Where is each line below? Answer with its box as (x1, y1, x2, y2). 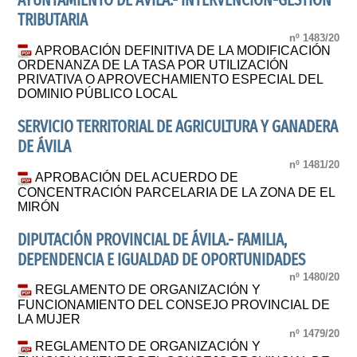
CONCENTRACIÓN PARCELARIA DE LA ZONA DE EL (18, 185, 335, 199)
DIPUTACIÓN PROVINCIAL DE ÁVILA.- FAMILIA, (18, 229, 288, 250)
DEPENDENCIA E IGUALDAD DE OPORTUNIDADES (18, 249, 306, 270)
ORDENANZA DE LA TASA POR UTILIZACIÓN (18, 58, 289, 73)
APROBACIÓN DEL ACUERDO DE (35, 170, 239, 184)
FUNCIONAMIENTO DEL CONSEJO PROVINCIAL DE (18, 297, 331, 312)
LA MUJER (18, 312, 81, 326)
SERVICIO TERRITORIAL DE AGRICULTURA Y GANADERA (18, 117, 339, 138)
